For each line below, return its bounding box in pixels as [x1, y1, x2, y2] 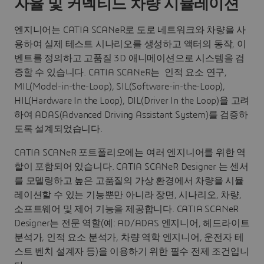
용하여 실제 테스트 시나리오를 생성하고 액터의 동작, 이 [14, 39, 246, 49]
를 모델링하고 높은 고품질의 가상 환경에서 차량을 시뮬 [14, 176, 244, 186]
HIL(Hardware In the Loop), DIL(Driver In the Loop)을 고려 [14, 96, 250, 106]
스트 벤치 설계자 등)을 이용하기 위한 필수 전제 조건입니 [14, 247, 249, 257]
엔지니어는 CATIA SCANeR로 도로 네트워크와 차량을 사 [14, 25, 246, 35]
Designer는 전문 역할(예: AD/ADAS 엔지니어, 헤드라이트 [14, 219, 250, 229]
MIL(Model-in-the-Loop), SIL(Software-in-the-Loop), [14, 82, 225, 92]
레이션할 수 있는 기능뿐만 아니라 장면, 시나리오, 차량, [14, 190, 242, 200]
